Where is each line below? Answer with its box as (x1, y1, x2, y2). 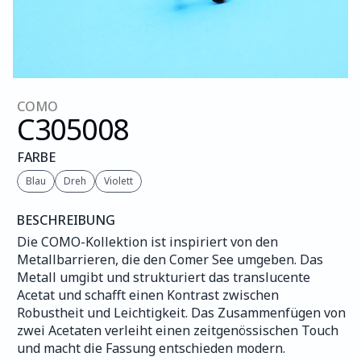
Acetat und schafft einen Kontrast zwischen (17, 286, 279, 304)
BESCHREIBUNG (17, 211, 115, 229)
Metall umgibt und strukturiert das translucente (17, 268, 310, 286)
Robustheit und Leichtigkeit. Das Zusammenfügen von (17, 304, 346, 322)
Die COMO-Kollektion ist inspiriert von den (17, 233, 278, 251)
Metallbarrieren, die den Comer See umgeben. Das (17, 251, 323, 268)
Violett (104, 174, 133, 188)
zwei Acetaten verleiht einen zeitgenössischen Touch (17, 322, 338, 339)
